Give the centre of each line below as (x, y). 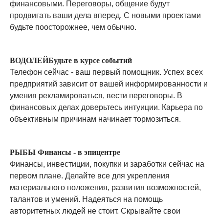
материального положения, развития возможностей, (105, 187)
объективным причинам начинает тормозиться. (95, 119)
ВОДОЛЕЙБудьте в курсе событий (71, 60)
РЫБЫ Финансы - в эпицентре (65, 152)
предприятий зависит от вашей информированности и (109, 84)
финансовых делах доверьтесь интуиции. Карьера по (106, 107)
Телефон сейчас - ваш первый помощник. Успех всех (106, 72)
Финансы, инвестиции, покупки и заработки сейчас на (107, 164)
